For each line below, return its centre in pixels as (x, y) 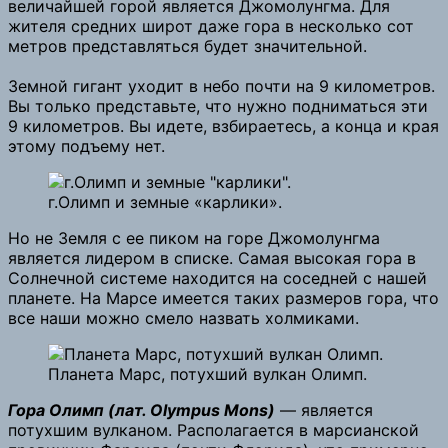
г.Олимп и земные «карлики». (165, 201)
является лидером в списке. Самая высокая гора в (212, 257)
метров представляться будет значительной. (187, 45)
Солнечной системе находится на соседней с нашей (217, 277)
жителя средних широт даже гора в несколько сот (211, 25)
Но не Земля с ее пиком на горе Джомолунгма (194, 237)
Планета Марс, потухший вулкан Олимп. (207, 373)
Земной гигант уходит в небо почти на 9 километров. (221, 85)
